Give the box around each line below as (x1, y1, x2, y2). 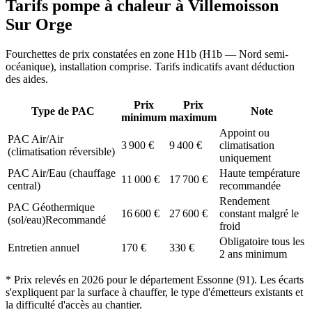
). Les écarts (251, 273, 304, 286)
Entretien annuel (8, 241, 79, 253)
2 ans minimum (219, 247, 287, 260)
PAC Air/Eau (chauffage (8, 166, 116, 179)
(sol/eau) (8, 213, 45, 226)
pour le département (104, 273, 196, 286)
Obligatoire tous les (219, 235, 304, 247)
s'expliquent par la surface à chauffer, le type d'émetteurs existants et (6, 286, 303, 298)
